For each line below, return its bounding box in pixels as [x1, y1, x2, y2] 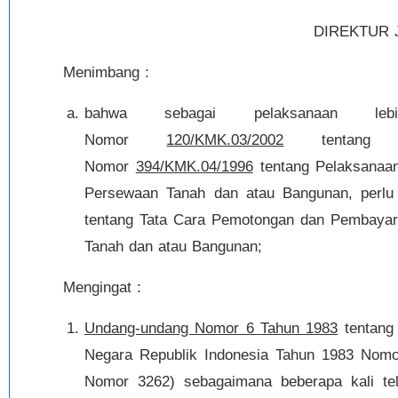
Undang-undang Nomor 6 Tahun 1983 [84, 320, 338, 337]
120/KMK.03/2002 [166, 131, 284, 148]
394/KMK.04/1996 [135, 158, 253, 175]
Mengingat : [63, 279, 141, 296]
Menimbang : [63, 64, 149, 81]
